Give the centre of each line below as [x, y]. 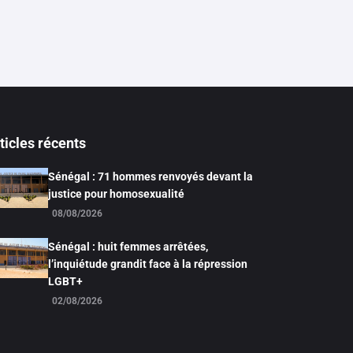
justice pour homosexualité [117, 194]
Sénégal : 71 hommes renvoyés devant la [151, 176]
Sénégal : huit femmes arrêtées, [128, 247]
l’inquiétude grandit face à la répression [148, 264]
